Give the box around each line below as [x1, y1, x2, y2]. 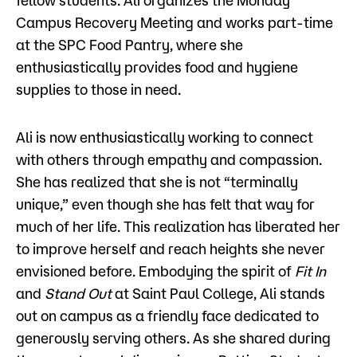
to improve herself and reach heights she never [16, 241, 325, 257]
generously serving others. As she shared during [16, 330, 331, 347]
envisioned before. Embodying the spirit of [16, 263, 295, 280]
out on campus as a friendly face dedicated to [16, 308, 319, 324]
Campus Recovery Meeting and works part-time [16, 14, 333, 31]
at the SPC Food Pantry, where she [16, 37, 243, 53]
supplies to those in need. [16, 81, 181, 98]
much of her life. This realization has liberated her [16, 218, 340, 235]
